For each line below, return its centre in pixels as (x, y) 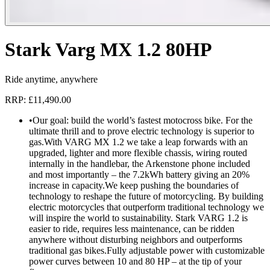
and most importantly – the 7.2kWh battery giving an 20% (139, 174)
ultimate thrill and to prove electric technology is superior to (142, 131)
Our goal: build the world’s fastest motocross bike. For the (143, 120)
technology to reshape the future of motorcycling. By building (146, 196)
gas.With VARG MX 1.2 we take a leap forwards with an (138, 142)
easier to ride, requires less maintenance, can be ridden (132, 228)
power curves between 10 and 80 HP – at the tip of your (135, 261)
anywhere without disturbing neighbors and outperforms (136, 239)
